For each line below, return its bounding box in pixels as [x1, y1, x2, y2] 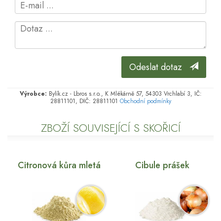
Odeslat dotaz [129, 61, 189, 74]
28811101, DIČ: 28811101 [50, 97, 120, 106]
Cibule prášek [135, 159, 189, 172]
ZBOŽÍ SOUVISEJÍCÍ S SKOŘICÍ [40, 120, 181, 136]
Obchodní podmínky [119, 97, 171, 106]
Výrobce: [19, 89, 47, 99]
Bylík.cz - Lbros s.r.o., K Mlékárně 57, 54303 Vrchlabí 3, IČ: [46, 89, 202, 99]
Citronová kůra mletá [17, 159, 101, 172]
